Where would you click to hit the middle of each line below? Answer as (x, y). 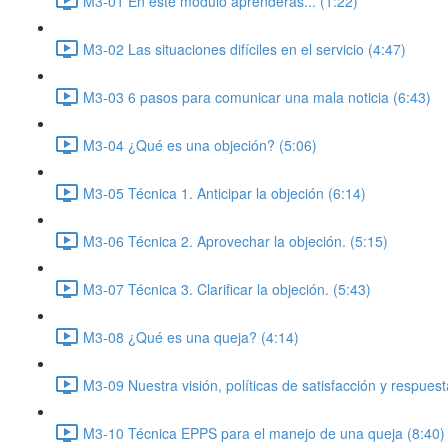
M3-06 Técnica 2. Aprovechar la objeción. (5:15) (235, 240)
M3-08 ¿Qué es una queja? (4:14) (191, 336)
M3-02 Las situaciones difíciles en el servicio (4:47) (244, 48)
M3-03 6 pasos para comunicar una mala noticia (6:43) (257, 96)
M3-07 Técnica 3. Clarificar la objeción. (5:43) (227, 288)
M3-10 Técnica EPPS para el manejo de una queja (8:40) (264, 432)
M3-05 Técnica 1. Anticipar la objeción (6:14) (224, 192)
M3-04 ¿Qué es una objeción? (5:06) (200, 144)
